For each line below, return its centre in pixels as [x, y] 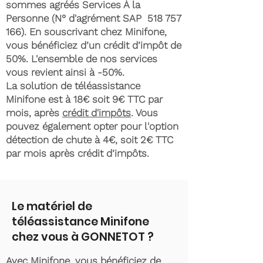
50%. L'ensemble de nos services [82, 59]
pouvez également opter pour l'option [92, 126]
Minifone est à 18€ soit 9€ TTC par [84, 99]
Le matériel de [52, 206]
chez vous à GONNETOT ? [83, 237]
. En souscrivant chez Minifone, [95, 32]
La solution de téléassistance [73, 86]
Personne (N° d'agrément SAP [77, 18]
